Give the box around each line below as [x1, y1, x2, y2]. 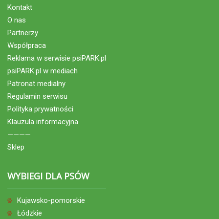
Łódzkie [17, 208, 42, 218]
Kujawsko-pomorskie [17, 196, 85, 205]
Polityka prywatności [7, 104, 73, 113]
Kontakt [7, 2, 32, 12]
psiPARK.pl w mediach [7, 66, 78, 75]
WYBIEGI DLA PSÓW [7, 170, 89, 182]
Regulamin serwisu [7, 91, 67, 101]
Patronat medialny [7, 79, 66, 88]
